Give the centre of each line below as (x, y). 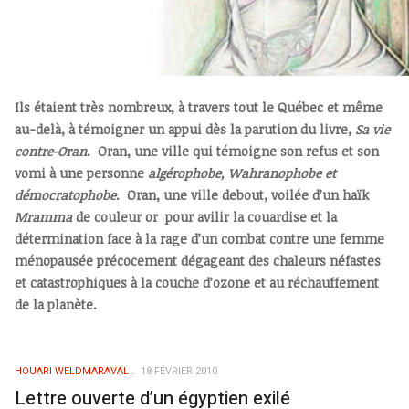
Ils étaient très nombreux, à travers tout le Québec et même (199, 108)
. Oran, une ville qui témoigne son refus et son (233, 152)
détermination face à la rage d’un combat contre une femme (199, 239)
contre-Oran (51, 152)
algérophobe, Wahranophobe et (242, 173)
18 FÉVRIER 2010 (179, 372)
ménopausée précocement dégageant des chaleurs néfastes (198, 261)
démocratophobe (65, 195)
